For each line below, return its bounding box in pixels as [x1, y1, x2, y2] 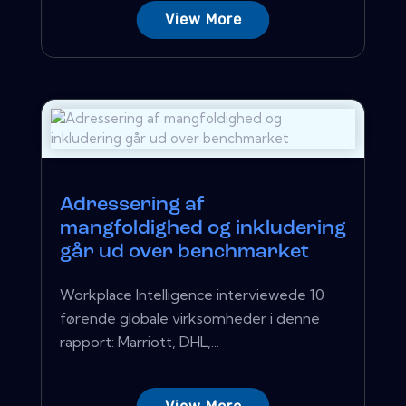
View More [164, 10, 242, 28]
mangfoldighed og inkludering [60, 217, 346, 239]
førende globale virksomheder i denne [60, 308, 320, 327]
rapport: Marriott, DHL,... [60, 332, 219, 351]
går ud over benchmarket [60, 241, 309, 263]
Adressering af [60, 194, 205, 216]
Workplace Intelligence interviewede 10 [60, 285, 324, 304]
